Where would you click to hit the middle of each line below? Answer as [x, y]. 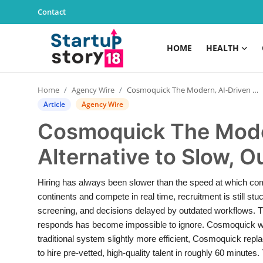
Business [28, 191]
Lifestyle [28, 248]
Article [54, 104]
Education [31, 220]
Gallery [24, 162]
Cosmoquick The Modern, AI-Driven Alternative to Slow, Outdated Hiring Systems [190, 90]
